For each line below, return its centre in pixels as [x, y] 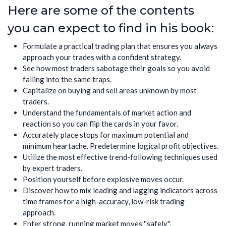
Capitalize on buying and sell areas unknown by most [110, 91]
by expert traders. [52, 168]
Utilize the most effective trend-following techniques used [120, 157]
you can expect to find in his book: [111, 28]
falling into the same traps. [67, 79]
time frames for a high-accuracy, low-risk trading [104, 202]
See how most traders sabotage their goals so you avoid [116, 68]
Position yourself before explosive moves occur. [103, 179]
